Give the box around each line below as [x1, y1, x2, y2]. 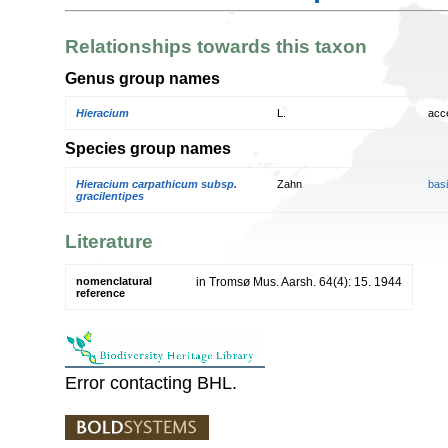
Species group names [65, 139, 231, 158]
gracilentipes [76, 189, 144, 202]
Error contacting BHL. [65, 372, 237, 393]
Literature [65, 231, 153, 253]
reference [76, 286, 125, 299]
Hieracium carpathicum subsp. [76, 177, 237, 190]
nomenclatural [76, 274, 152, 287]
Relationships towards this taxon [65, 36, 367, 58]
